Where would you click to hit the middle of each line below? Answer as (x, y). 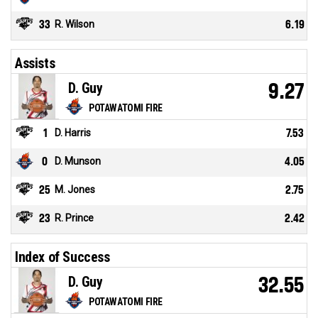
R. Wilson (75, 24)
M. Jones (75, 190)
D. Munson (78, 161)
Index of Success (62, 257)
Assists (35, 64)
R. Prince (74, 218)
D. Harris (73, 133)
